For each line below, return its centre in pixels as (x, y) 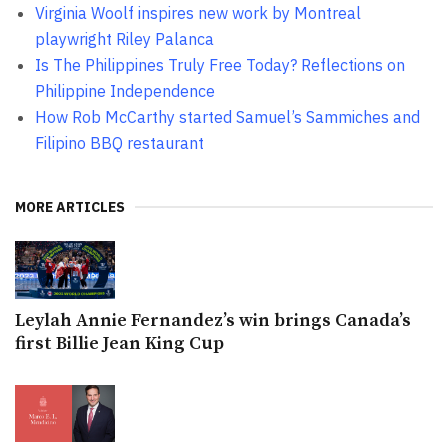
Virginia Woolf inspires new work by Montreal (198, 12)
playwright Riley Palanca (124, 38)
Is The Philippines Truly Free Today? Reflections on (220, 64)
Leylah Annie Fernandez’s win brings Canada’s (213, 320)
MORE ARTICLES (70, 207)
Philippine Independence (125, 90)
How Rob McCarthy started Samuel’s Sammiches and (227, 116)
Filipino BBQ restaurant (119, 142)
